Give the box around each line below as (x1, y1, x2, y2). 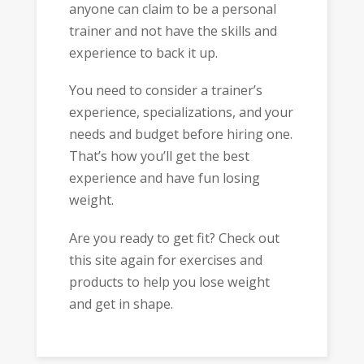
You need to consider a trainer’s (68, 81, 262, 100)
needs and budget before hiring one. (68, 125, 292, 144)
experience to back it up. (68, 43, 218, 62)
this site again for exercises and (68, 250, 262, 269)
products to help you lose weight (68, 272, 270, 291)
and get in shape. (68, 294, 173, 313)
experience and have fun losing (68, 169, 260, 188)
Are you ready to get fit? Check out (68, 228, 279, 247)
